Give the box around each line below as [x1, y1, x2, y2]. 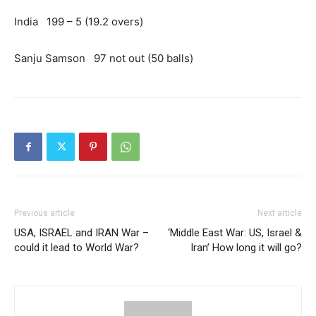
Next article [257, 208, 302, 218]
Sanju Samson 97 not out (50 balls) [14, 51, 193, 65]
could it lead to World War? [14, 241, 139, 254]
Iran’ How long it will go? [190, 241, 302, 254]
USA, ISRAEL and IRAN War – [14, 226, 149, 239]
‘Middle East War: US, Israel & [168, 226, 302, 239]
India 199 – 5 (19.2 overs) [14, 15, 143, 28]
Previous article [14, 208, 75, 218]
